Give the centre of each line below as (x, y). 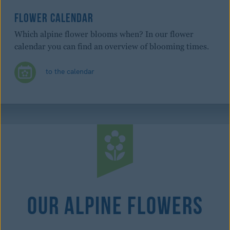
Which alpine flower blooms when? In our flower (104, 34)
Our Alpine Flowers (115, 203)
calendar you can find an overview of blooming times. (112, 47)
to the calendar (69, 72)
